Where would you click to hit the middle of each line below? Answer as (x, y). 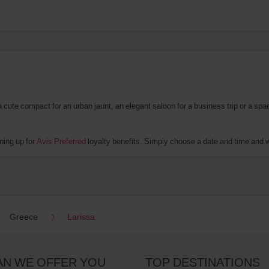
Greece (24, 216)
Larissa (81, 216)
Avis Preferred (61, 141)
